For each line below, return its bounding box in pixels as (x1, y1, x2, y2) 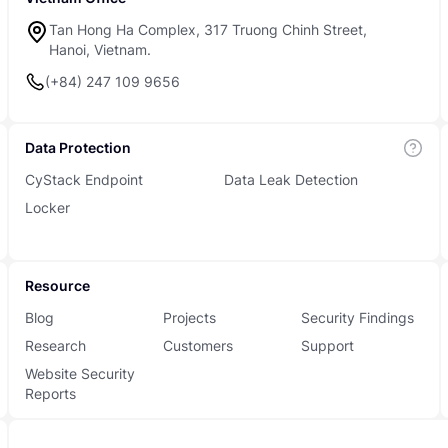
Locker (24, 199, 70, 216)
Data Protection (24, 139, 131, 156)
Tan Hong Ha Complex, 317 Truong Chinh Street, (48, 21, 367, 38)
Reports (24, 385, 76, 402)
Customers (162, 337, 233, 354)
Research (24, 337, 86, 354)
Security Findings (301, 309, 415, 326)
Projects (162, 309, 216, 326)
